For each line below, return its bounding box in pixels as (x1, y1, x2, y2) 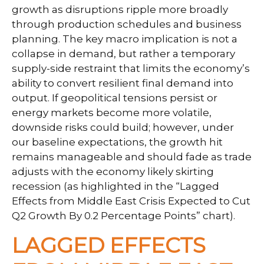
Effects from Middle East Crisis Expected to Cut (12, 195, 250, 207)
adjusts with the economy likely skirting (12, 166, 214, 177)
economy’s (193, 62, 250, 74)
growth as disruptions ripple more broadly (12, 4, 228, 15)
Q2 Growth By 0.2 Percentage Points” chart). (12, 210, 235, 222)
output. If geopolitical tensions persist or (12, 92, 217, 104)
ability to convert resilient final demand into (12, 77, 233, 89)
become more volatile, (96, 107, 212, 118)
